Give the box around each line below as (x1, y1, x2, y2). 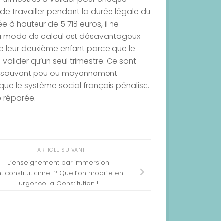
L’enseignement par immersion (7, 158, 109, 168)
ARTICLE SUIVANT (37, 146, 87, 154)
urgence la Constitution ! (18, 179, 98, 188)
